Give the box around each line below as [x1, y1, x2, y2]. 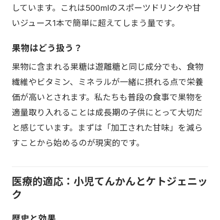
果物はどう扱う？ [12, 42, 82, 53]
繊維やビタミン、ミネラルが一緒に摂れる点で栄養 [12, 77, 203, 87]
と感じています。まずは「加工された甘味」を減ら [12, 122, 203, 133]
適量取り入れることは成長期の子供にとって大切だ [12, 107, 203, 117]
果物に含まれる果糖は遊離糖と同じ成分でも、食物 [12, 61, 203, 72]
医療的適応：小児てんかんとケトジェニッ [12, 175, 208, 188]
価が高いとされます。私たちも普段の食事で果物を [12, 92, 203, 102]
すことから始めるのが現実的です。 [12, 137, 144, 148]
